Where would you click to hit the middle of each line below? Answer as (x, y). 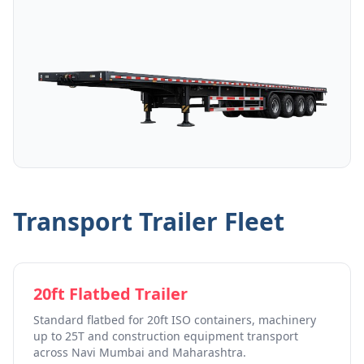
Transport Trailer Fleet (149, 221)
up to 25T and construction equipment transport (166, 336)
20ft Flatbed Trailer (110, 293)
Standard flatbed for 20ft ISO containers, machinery (175, 319)
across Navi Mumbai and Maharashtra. (140, 352)
